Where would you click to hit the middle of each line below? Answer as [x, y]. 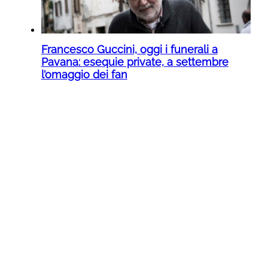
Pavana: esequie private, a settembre [135, 62]
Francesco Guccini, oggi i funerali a [129, 49]
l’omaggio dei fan [84, 74]
